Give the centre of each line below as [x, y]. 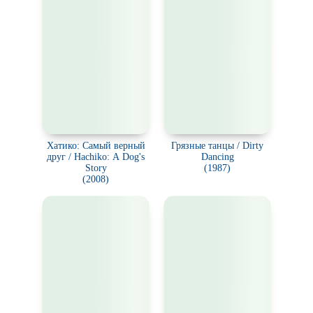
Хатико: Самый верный [96, 146]
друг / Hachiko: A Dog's [96, 157]
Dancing [217, 157]
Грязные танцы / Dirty [217, 146]
